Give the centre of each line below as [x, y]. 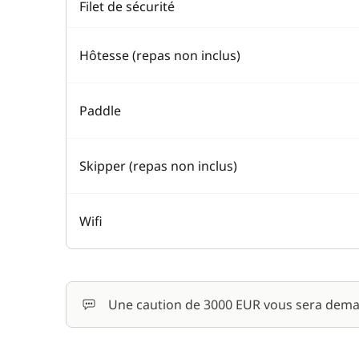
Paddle [100, 111]
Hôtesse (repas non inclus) [160, 55]
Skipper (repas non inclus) [158, 166]
